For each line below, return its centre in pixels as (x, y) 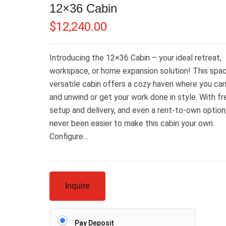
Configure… (69, 136)
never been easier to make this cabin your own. (132, 123)
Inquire (77, 186)
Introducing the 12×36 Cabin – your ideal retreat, (135, 58)
